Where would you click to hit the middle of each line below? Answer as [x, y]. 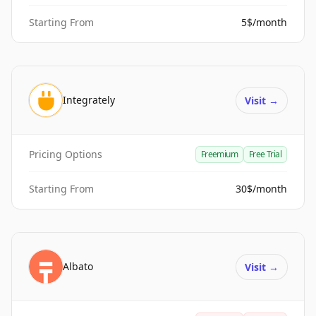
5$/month [264, 22]
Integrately [89, 100]
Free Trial [265, 154]
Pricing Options [66, 154]
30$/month [261, 189]
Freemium [219, 154]
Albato [78, 266]
